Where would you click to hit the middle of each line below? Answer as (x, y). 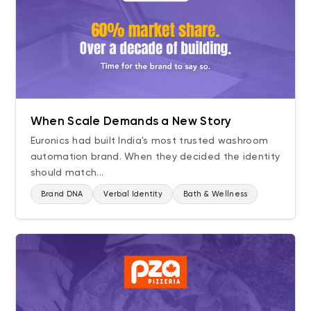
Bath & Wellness (215, 194)
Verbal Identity (133, 194)
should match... (67, 172)
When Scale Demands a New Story (131, 120)
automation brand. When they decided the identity (155, 156)
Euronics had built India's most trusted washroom (149, 140)
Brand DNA (62, 194)
